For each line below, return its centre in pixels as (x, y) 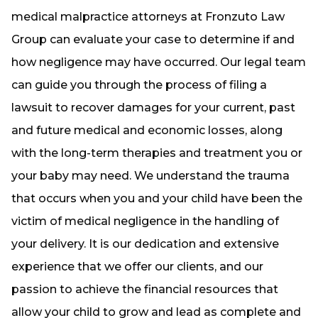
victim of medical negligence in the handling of (145, 221)
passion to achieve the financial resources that (145, 289)
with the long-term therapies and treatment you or (157, 153)
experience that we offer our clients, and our (137, 267)
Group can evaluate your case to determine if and (153, 39)
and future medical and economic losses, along (147, 130)
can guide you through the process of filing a (139, 85)
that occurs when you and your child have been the (157, 198)
